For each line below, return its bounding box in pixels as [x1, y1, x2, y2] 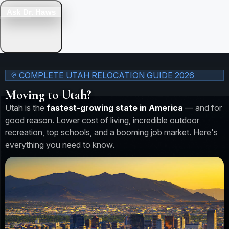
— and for [183, 103, 222, 113]
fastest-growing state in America [47, 103, 183, 113]
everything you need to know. [5, 140, 114, 150]
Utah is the [5, 103, 47, 113]
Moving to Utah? [5, 86, 91, 102]
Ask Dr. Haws [7, 8, 56, 16]
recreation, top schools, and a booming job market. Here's [5, 127, 218, 138]
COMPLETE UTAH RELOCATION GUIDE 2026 [17, 70, 194, 80]
